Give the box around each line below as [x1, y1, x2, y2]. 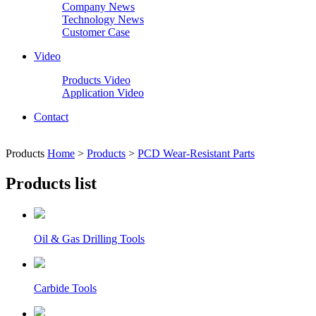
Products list [6, 174, 97, 193]
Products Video [62, 74, 130, 86]
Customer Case [62, 26, 130, 38]
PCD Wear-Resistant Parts [138, 147, 255, 159]
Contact [34, 111, 68, 123]
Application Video [62, 87, 144, 99]
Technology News [62, 13, 144, 25]
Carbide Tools [34, 281, 97, 294]
